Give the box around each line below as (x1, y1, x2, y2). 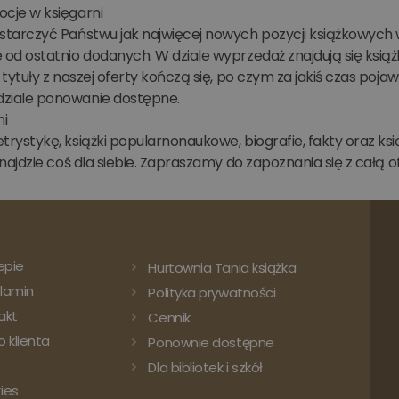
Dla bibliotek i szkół (148, 357, 263, 377)
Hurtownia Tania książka (148, 257, 297, 277)
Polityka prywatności (148, 282, 276, 302)
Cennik (148, 307, 191, 327)
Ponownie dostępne (148, 332, 274, 352)
